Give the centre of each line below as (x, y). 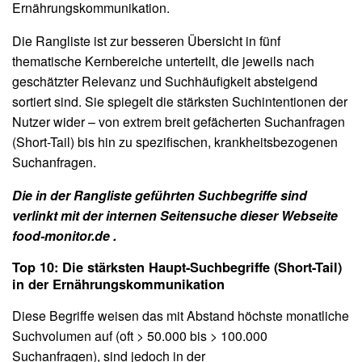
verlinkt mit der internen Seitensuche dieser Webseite (175, 215)
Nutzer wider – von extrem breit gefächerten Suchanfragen (179, 121)
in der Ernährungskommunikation (118, 284)
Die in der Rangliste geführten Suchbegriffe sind (160, 195)
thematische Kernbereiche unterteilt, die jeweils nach (163, 61)
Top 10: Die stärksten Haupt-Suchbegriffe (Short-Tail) (177, 267)
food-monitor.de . (64, 235)
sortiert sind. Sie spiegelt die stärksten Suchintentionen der (180, 101)
